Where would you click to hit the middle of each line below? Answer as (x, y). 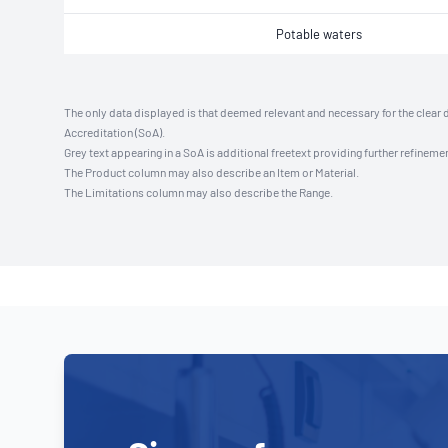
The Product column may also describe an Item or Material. (211, 172)
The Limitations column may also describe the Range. (198, 192)
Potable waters (319, 34)
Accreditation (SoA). (114, 132)
